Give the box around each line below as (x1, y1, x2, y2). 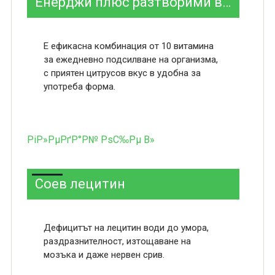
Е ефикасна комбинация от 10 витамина (43, 41, 214, 52)
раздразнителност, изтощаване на (43, 236, 191, 247)
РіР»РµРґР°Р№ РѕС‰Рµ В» (26, 134, 155, 145)
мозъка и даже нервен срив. (43, 249, 165, 260)
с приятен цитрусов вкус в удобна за (43, 68, 201, 79)
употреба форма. (43, 81, 115, 92)
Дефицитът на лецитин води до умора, (43, 222, 209, 233)
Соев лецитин (34, 176, 125, 192)
